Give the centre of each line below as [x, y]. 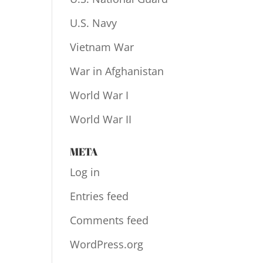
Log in [85, 172]
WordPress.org [107, 244]
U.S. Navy [94, 23]
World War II [101, 119]
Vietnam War [102, 47]
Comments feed [109, 220]
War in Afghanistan [117, 71]
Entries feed [100, 196]
